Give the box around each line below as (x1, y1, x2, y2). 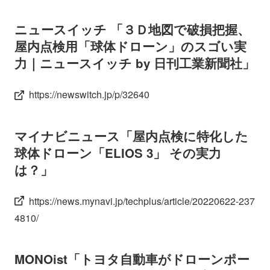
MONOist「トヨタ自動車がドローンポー (14, 250, 250, 268)
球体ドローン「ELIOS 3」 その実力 (14, 143, 221, 162)
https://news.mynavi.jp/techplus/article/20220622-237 (29, 193, 255, 208)
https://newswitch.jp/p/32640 (29, 87, 149, 101)
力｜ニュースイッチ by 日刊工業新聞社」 (14, 54, 255, 72)
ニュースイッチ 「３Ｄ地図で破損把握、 (14, 20, 250, 38)
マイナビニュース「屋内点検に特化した (14, 127, 248, 145)
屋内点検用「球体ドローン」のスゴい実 (14, 37, 246, 55)
